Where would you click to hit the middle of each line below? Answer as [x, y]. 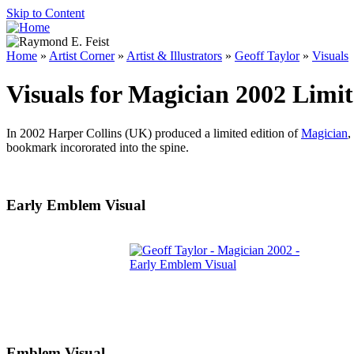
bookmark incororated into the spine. [98, 147]
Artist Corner [82, 56]
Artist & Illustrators [174, 56]
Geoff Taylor [267, 56]
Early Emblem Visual [76, 205]
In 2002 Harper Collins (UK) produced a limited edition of [154, 133]
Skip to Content [45, 13]
